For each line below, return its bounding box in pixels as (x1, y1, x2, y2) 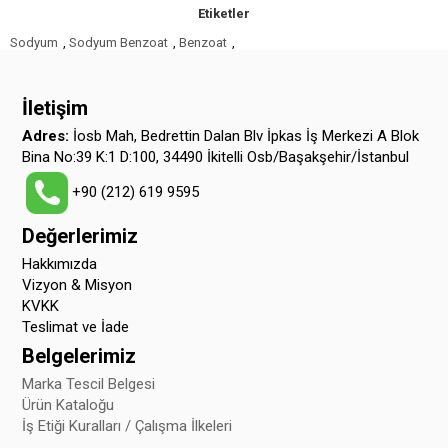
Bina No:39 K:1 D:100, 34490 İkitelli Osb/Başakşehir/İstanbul (22, 147, 410, 166)
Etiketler (198, 5, 250, 21)
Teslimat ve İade (22, 317, 130, 336)
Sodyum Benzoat (69, 34, 168, 50)
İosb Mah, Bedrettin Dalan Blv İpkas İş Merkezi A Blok (73, 126, 420, 145)
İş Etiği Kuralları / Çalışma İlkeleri (22, 416, 233, 435)
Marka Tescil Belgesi (22, 374, 156, 393)
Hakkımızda (22, 254, 98, 273)
